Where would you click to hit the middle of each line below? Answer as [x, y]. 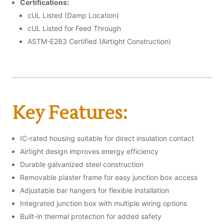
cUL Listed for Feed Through [74, 28]
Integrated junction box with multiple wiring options [103, 203]
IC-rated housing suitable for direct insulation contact [107, 138]
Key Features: [70, 113]
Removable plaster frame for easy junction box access [109, 177]
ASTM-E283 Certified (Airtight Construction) [99, 41]
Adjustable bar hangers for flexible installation [94, 190]
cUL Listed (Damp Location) [73, 15]
